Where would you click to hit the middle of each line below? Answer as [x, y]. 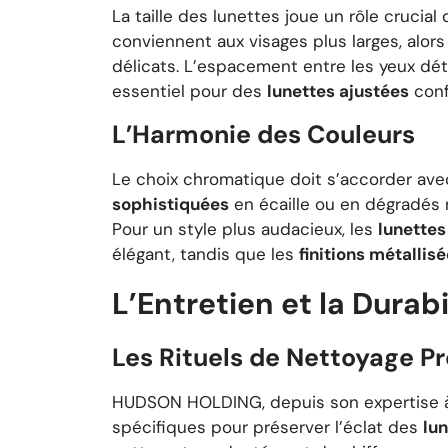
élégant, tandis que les [205, 253]
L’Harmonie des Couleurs [263, 134]
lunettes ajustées [338, 91]
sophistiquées [170, 203]
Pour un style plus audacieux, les [245, 228]
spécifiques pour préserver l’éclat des [267, 427]
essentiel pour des [189, 91]
